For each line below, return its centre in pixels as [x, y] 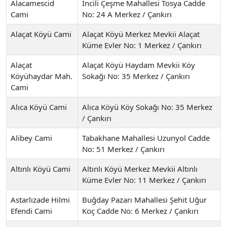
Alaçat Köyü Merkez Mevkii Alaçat [141, 34]
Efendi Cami [31, 211]
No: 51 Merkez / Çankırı [123, 149]
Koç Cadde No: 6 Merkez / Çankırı [140, 211]
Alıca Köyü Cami [39, 107]
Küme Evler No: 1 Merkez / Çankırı [142, 45]
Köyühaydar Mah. [42, 76]
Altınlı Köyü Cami [41, 168]
